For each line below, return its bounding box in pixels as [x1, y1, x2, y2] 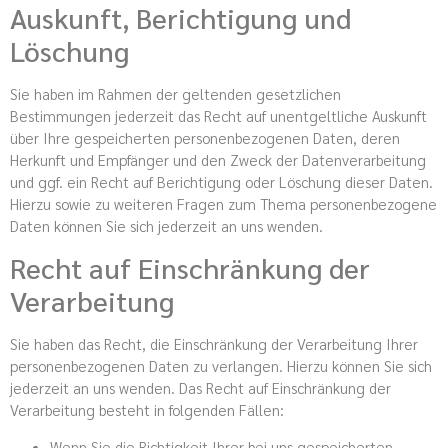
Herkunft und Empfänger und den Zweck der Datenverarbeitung [10, 149, 426, 169]
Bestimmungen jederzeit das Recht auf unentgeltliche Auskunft [10, 105, 427, 125]
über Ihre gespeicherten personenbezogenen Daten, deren [10, 127, 400, 147]
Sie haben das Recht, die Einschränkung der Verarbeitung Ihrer [10, 334, 418, 354]
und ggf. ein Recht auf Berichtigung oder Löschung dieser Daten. [10, 171, 433, 191]
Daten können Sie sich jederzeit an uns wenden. [10, 215, 323, 235]
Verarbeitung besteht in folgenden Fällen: [10, 400, 284, 420]
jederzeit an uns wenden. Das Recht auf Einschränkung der [10, 378, 391, 398]
